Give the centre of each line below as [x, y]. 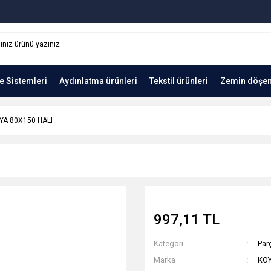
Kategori [168, 243]
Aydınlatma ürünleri [98, 81]
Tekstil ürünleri [179, 81]
